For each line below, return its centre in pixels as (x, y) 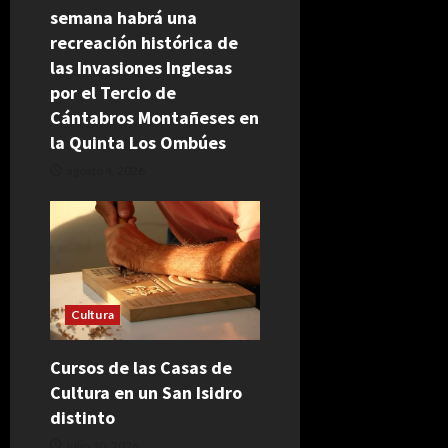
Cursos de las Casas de (141, 368)
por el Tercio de (113, 92)
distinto (82, 418)
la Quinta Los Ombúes (138, 142)
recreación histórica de (144, 42)
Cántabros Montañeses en (154, 117)
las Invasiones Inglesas (141, 67)
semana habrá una (123, 17)
